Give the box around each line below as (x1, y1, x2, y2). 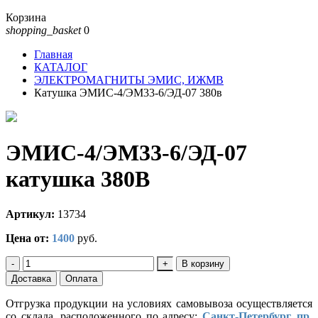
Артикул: (6, 207, 55, 220)
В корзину (182, 258, 224, 269)
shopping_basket (6, 24, 81, 36)
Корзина (6, 11, 46, 23)
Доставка (11, 273, 51, 284)
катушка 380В (6, 166, 150, 192)
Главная (34, 48, 72, 60)
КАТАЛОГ (34, 61, 87, 73)
